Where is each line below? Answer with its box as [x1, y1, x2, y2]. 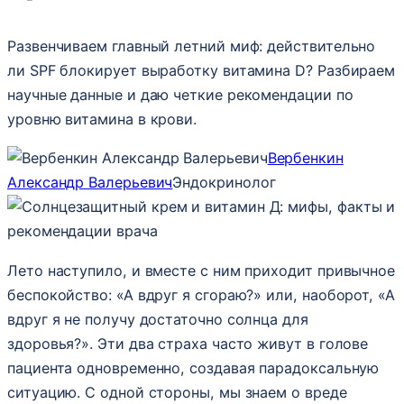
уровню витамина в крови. [7, 110, 197, 129]
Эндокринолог [172, 173, 276, 192]
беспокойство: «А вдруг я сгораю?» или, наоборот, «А [7, 285, 395, 304]
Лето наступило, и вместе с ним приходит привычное [7, 261, 396, 280]
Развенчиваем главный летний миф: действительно [7, 37, 376, 56]
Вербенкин [267, 149, 344, 168]
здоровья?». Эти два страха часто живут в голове [7, 334, 369, 353]
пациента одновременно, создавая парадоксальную [7, 358, 380, 377]
